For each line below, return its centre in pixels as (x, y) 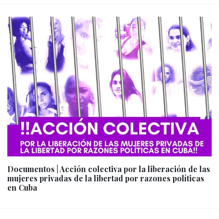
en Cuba (22, 188)
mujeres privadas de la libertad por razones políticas (106, 178)
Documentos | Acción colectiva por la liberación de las (109, 169)
